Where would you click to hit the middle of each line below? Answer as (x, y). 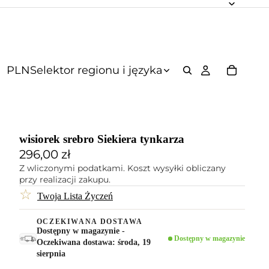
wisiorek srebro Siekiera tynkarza (102, 139)
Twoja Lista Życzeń (75, 196)
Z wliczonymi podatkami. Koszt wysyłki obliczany (122, 168)
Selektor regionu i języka (96, 70)
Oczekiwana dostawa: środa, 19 (93, 242)
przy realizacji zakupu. (65, 180)
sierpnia (51, 253)
